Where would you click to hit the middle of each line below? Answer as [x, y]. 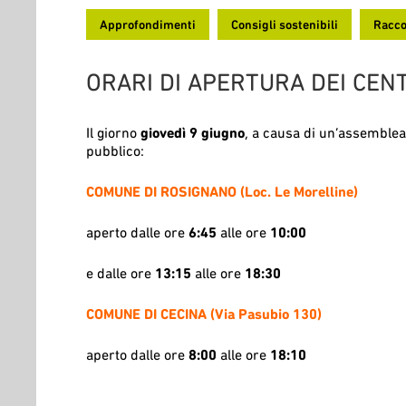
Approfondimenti [147, 24]
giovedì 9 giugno [192, 132]
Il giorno [113, 132]
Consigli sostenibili [284, 24]
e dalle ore [120, 272]
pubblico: [115, 150]
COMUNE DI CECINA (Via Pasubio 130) [203, 313]
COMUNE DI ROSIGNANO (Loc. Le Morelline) [223, 191]
